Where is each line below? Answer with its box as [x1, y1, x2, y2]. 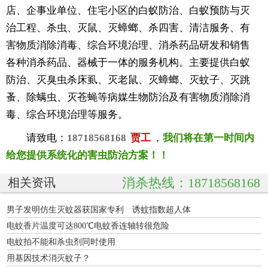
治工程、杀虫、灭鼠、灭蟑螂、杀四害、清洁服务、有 [6, 22, 250, 33]
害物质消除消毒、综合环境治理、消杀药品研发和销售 [6, 39, 250, 51]
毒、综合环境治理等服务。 [6, 108, 128, 120]
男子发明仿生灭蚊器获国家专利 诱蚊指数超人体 [7, 204, 191, 214]
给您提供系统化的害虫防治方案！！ [6, 149, 169, 161]
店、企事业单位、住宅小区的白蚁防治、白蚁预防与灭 [6, 4, 250, 16]
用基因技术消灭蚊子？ [7, 252, 90, 263]
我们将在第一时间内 [162, 132, 254, 144]
